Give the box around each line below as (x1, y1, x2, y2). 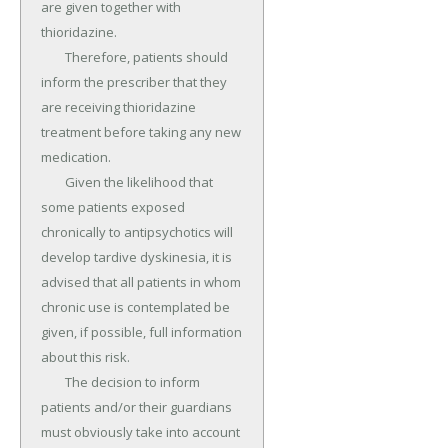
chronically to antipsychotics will (41, 223, 233, 242)
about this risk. (41, 348, 130, 367)
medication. (41, 148, 111, 167)
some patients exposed (41, 198, 185, 217)
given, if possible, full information (41, 323, 242, 342)
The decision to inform (41, 373, 65, 392)
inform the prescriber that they (41, 73, 227, 92)
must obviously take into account (41, 423, 240, 442)
